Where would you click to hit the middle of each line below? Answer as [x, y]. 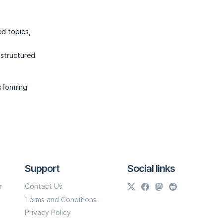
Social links [151, 169]
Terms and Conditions [61, 199]
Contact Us [44, 186]
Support [42, 169]
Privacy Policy [48, 212]
